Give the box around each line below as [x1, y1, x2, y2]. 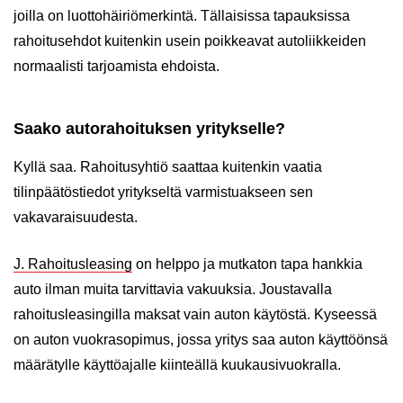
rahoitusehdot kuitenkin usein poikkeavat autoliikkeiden [13, 32, 366, 49]
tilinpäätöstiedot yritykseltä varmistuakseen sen [13, 184, 313, 200]
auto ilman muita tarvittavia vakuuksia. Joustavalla [13, 281, 332, 297]
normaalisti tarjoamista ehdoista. [13, 58, 219, 74]
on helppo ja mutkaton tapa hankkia [132, 255, 363, 272]
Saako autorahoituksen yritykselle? [13, 119, 285, 138]
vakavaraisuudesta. [13, 209, 138, 225]
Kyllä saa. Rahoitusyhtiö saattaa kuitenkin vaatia [13, 158, 322, 175]
